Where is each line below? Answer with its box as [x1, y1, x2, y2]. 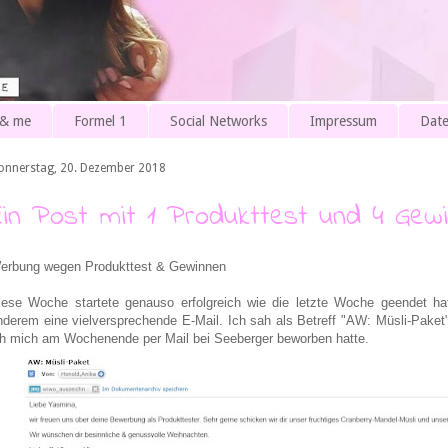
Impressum [310, 113, 377, 130]
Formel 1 [74, 113, 127, 130]
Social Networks [170, 113, 267, 130]
